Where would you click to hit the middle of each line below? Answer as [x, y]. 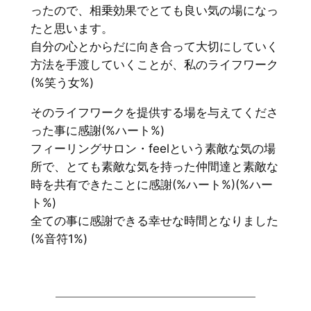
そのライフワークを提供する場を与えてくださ [154, 113]
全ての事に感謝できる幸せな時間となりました [154, 221]
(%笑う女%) [62, 83]
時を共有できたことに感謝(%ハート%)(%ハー [151, 185]
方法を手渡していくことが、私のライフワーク [154, 65]
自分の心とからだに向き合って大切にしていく [154, 47]
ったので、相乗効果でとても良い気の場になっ [154, 11]
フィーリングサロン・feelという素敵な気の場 [153, 149]
